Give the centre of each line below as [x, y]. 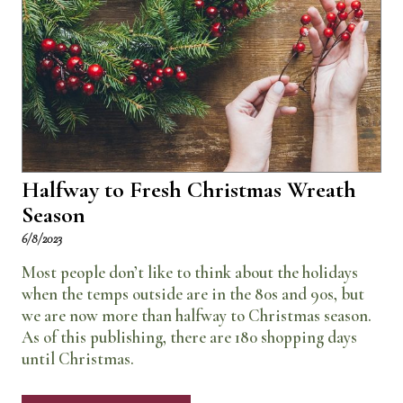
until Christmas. [78, 358]
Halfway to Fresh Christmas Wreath [189, 189]
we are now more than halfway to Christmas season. [197, 315]
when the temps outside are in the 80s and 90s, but [193, 294]
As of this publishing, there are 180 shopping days [189, 337]
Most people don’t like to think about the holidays [190, 272]
